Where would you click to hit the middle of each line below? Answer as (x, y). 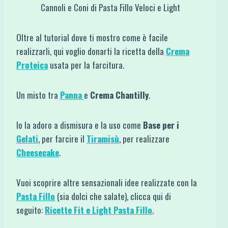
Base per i (161, 125)
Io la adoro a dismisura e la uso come (80, 125)
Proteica (32, 65)
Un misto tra (38, 95)
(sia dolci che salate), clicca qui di (113, 196)
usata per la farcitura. (86, 65)
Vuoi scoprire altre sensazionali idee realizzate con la (107, 182)
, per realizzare (144, 138)
